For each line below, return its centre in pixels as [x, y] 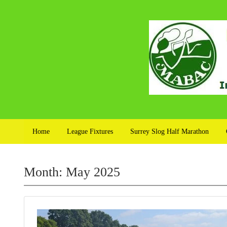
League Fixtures [90, 131]
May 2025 [93, 172]
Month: [45, 172]
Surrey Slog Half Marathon [169, 131]
